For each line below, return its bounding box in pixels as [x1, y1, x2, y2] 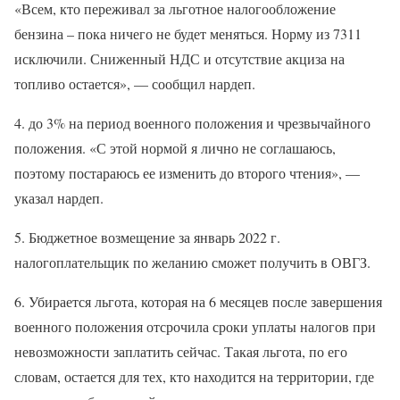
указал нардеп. [14, 187, 104, 207]
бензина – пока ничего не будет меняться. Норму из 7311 [14, 23, 362, 43]
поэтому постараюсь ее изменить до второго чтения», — [14, 162, 360, 182]
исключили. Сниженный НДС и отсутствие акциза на [14, 48, 345, 68]
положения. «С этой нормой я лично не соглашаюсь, [14, 137, 336, 157]
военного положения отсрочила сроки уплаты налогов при [14, 316, 376, 336]
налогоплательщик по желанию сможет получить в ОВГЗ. [14, 252, 371, 271]
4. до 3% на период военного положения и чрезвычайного [14, 112, 371, 132]
